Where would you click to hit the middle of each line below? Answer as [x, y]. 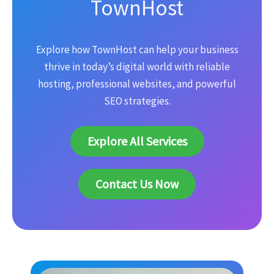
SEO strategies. [137, 101]
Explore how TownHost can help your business [137, 50]
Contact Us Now [137, 184]
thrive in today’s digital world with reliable [137, 67]
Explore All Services [137, 141]
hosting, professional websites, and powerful [137, 84]
